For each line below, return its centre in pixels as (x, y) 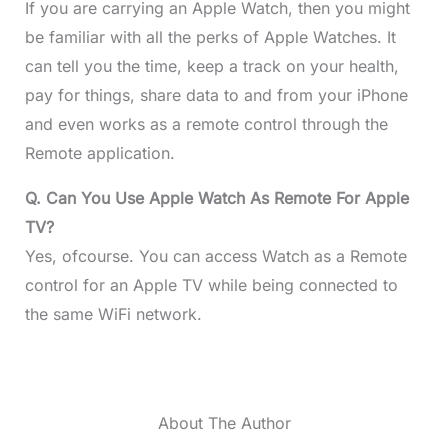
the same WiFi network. (113, 314)
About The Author (224, 423)
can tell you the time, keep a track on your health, (211, 66)
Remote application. (99, 153)
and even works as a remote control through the (206, 124)
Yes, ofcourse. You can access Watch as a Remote (215, 256)
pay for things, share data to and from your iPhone (216, 95)
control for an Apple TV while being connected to (211, 285)
